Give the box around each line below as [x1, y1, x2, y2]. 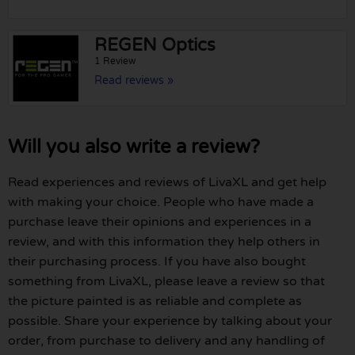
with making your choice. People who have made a [8, 193, 314, 210]
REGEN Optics [94, 35, 216, 56]
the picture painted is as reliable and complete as [8, 292, 302, 309]
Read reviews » [94, 74, 174, 88]
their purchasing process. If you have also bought [8, 253, 306, 269]
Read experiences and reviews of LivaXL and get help [8, 174, 326, 190]
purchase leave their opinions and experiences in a [8, 213, 311, 230]
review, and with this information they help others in [8, 233, 320, 250]
